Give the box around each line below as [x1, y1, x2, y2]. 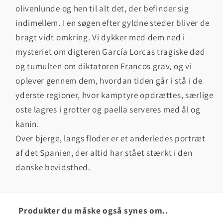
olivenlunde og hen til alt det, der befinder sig [15, 2, 189, 14]
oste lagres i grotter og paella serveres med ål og [15, 103, 201, 115]
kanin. [15, 117, 39, 129]
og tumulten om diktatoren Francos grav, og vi [15, 60, 192, 72]
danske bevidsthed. [15, 161, 91, 173]
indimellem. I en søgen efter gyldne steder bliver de [15, 16, 210, 28]
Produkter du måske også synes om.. [18, 204, 168, 216]
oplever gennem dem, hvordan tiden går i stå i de [15, 74, 203, 86]
